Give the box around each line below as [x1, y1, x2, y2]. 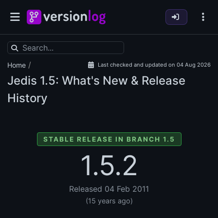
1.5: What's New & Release [37, 73, 185, 88]
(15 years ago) [85, 197, 133, 205]
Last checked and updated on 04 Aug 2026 [98, 61, 211, 69]
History [7, 91, 48, 106]
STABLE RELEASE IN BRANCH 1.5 [43, 135, 175, 144]
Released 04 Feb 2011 [69, 184, 149, 194]
